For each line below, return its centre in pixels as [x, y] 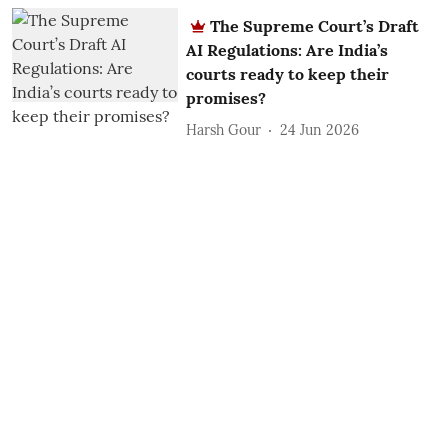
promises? [226, 98]
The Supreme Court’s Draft [315, 26]
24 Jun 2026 [320, 129]
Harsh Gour [224, 129]
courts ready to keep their [288, 74]
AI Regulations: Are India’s [287, 50]
